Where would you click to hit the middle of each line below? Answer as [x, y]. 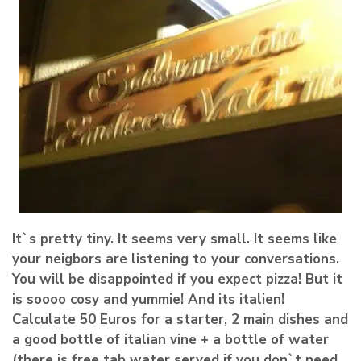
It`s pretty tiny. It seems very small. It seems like [174, 239]
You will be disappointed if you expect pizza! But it [177, 279]
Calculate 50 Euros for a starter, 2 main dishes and [180, 319]
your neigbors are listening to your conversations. [176, 259]
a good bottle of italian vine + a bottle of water [170, 339]
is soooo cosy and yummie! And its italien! [148, 299]
